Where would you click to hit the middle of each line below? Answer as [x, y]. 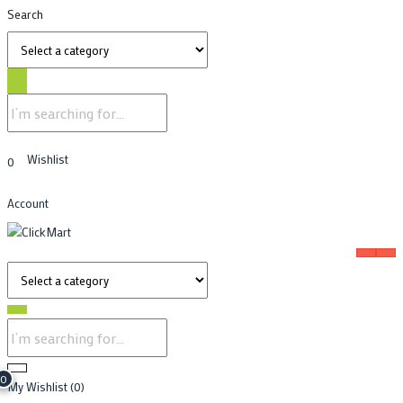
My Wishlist [39, 386]
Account [28, 203]
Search [25, 14]
